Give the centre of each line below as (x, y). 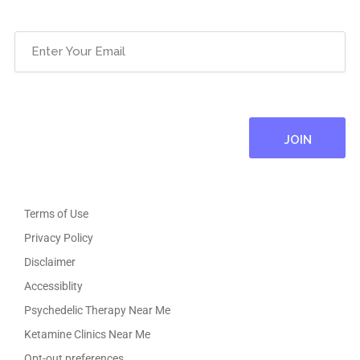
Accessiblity (53, 286)
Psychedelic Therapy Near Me (97, 310)
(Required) (70, 43)
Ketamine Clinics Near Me (87, 334)
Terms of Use (56, 213)
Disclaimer (50, 262)
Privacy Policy (59, 237)
